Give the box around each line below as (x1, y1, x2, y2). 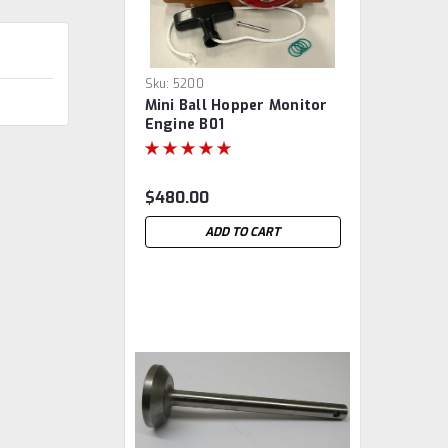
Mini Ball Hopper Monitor (144, 96, 328, 115)
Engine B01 (144, 115, 225, 134)
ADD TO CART (205, 224, 281, 240)
